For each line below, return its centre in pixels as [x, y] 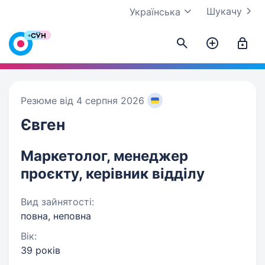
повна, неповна [56, 216]
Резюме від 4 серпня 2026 [83, 101]
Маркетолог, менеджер [104, 156]
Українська [155, 12]
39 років [41, 250]
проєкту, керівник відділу [113, 174]
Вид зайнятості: [57, 202]
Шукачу [224, 11]
